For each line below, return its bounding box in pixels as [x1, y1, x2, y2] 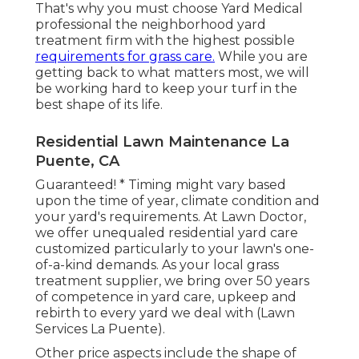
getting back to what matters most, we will [35, 65, 309, 81]
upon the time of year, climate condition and [35, 193, 320, 209]
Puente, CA [35, 152, 119, 171]
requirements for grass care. [35, 49, 215, 65]
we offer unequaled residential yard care [35, 225, 298, 241]
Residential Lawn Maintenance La [35, 133, 289, 151]
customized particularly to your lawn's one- [35, 241, 314, 257]
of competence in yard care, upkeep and [35, 289, 296, 305]
